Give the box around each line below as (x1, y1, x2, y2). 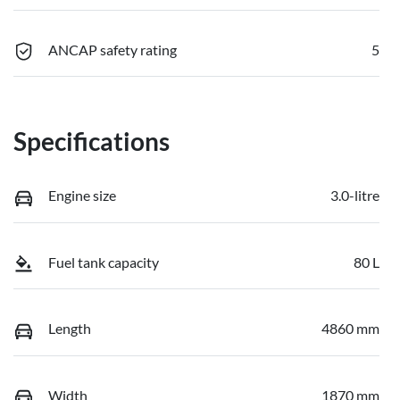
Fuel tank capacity (48, 253, 159, 271)
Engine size (48, 187, 116, 204)
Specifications (13, 126, 170, 157)
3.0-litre (330, 187, 379, 204)
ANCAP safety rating (48, 40, 177, 58)
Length (48, 320, 91, 337)
